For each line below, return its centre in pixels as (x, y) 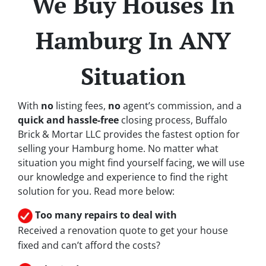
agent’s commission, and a (181, 105)
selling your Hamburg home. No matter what (118, 148)
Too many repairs (75, 215)
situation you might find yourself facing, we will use (131, 162)
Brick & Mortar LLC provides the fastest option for (129, 134)
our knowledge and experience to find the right (123, 177)
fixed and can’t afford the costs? (89, 245)
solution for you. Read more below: (96, 191)
